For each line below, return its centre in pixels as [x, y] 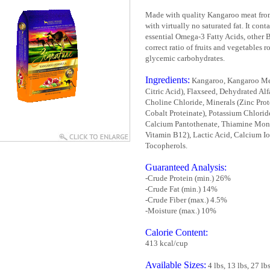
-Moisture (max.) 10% [181, 211]
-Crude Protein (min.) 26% [188, 178]
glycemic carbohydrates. [185, 58]
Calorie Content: [177, 232]
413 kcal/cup [167, 243]
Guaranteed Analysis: [186, 167]
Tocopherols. [166, 146]
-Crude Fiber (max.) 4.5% [186, 200]
